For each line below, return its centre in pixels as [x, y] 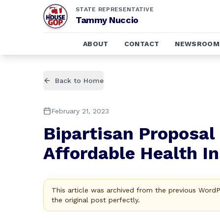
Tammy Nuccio [107, 20]
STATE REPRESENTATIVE [115, 9]
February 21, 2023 [80, 111]
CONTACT [142, 44]
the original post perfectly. [96, 200]
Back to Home [79, 81]
